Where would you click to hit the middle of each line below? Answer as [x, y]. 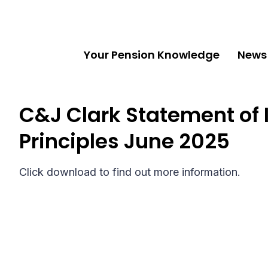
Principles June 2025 [125, 141]
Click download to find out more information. [130, 172]
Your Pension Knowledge [152, 55]
